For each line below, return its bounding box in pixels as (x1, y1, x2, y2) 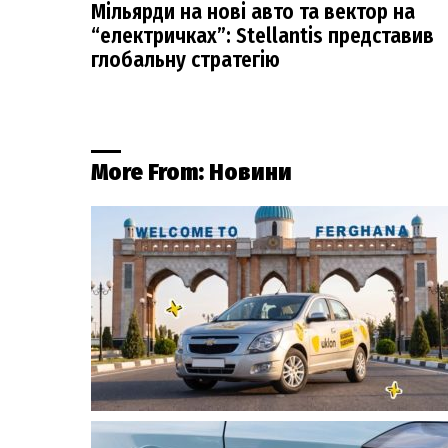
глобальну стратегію (91, 46, 280, 73)
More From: (91, 157, 209, 186)
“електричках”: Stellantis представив (91, 22, 434, 49)
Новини (209, 157, 292, 186)
